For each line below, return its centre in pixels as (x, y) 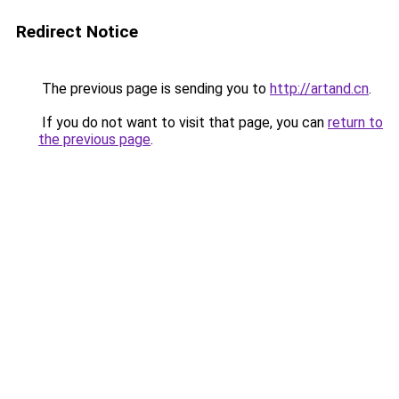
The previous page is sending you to (154, 89)
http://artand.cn (319, 89)
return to (355, 122)
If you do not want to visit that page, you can (183, 122)
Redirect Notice (77, 32)
